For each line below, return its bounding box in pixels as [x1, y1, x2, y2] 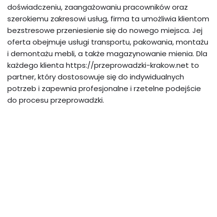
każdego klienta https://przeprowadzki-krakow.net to [7, 60, 199, 70]
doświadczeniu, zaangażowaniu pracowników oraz [7, 1, 188, 12]
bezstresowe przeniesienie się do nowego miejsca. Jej [7, 25, 202, 35]
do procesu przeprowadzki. [7, 94, 104, 105]
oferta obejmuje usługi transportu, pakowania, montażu [7, 36, 208, 47]
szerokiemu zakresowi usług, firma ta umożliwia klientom [7, 13, 209, 24]
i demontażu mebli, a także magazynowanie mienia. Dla [7, 48, 207, 59]
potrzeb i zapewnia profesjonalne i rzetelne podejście [7, 83, 201, 93]
